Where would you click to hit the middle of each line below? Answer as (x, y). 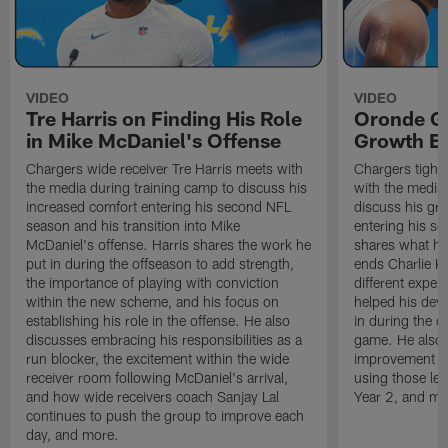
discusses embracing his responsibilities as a (164, 340)
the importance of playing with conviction (153, 283)
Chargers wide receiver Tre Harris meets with (165, 169)
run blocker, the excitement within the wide (158, 359)
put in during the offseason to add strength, (160, 264)
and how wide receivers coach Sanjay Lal (153, 397)
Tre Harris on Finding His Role (164, 118)
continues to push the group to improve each (165, 416)
